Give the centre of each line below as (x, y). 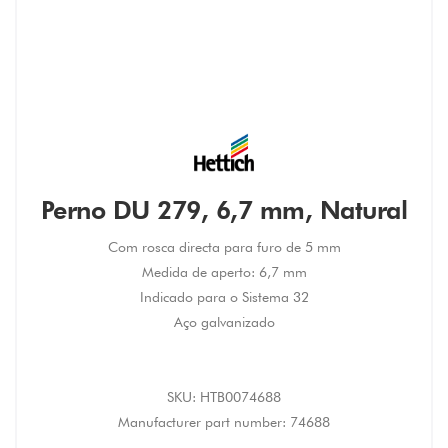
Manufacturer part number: (202, 421)
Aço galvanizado (224, 321)
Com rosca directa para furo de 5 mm (224, 246)
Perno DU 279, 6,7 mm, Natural (224, 209)
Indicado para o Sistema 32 (224, 296)
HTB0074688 (240, 396)
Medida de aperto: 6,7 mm (224, 271)
